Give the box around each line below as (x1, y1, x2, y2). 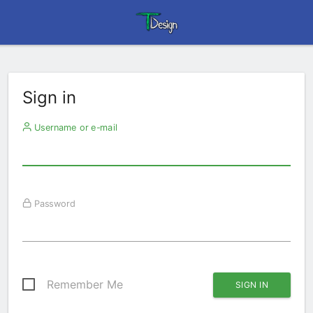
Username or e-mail (31, 122, 117, 133)
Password (31, 198, 75, 209)
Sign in (22, 87, 76, 108)
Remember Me (47, 277, 123, 291)
